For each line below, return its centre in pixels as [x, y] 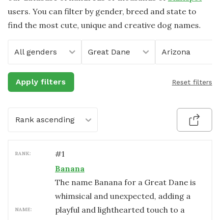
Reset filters [192, 82]
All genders [36, 52]
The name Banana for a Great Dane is [125, 182]
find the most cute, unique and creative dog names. [104, 25]
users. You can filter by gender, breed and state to [102, 11]
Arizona [176, 52]
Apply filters [41, 82]
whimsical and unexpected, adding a [123, 196]
